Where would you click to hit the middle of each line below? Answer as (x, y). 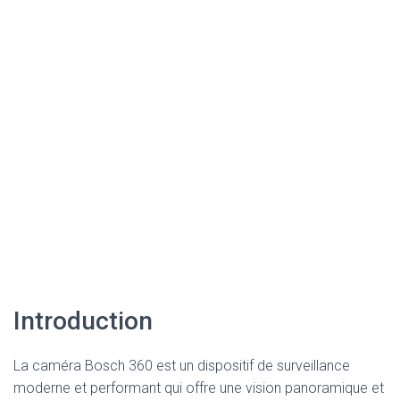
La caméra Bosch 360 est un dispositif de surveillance (182, 366)
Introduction (83, 321)
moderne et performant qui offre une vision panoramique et (199, 388)
